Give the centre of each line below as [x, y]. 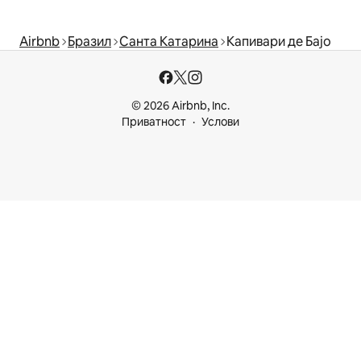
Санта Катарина [169, 42]
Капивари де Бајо [279, 42]
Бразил [89, 42]
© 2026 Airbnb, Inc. [180, 106]
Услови [220, 122]
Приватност [154, 122]
